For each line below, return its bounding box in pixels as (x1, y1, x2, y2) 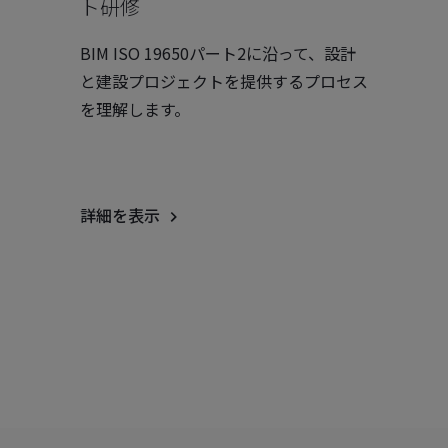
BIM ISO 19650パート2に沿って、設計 (80, 41, 356, 65)
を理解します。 (80, 97, 190, 121)
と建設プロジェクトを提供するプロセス (80, 69, 368, 93)
